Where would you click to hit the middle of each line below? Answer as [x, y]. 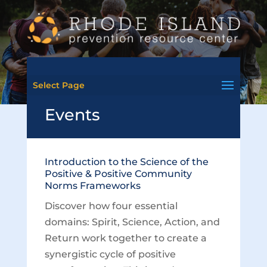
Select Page [58, 85]
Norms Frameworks [92, 186]
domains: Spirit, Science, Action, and [132, 222]
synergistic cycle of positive [110, 254]
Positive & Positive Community [118, 174]
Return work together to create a [125, 238]
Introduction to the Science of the [126, 162]
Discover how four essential [111, 206]
